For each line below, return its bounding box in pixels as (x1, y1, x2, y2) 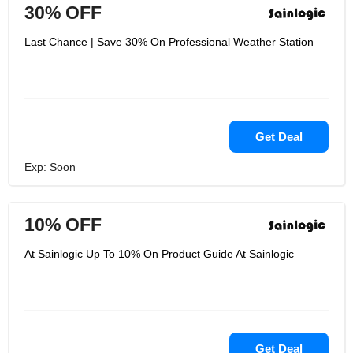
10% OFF (24, 214, 102, 235)
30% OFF (24, 2, 102, 23)
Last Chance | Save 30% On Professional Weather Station (24, 35, 314, 48)
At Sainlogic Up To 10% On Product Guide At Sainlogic (24, 247, 294, 260)
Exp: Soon (24, 161, 76, 173)
